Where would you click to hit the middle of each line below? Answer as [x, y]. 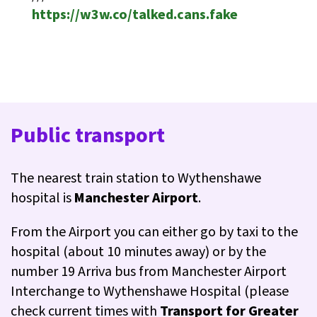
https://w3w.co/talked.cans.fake [135, 15]
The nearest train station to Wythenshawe [136, 179]
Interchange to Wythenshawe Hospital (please [150, 292]
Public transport [88, 136]
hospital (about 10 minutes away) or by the [138, 252]
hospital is [42, 198]
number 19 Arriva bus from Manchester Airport [149, 272]
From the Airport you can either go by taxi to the [154, 232]
